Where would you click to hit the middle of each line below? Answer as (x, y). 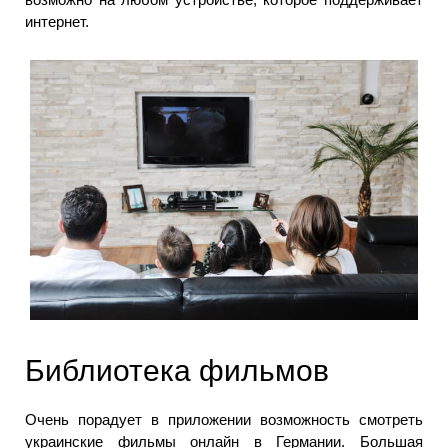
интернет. (57, 21)
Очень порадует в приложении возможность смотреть (224, 420)
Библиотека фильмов (177, 371)
